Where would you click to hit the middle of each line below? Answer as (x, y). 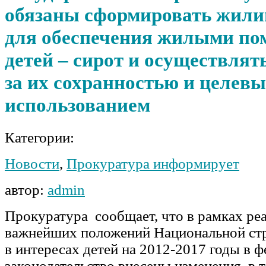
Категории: (39, 137)
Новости (32, 163)
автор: (26, 189)
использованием (77, 105)
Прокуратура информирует (153, 163)
